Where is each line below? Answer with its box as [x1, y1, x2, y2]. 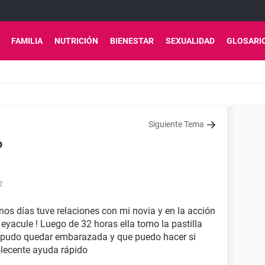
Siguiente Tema [148, 119, 204, 129]
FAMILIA [11, 36, 43, 46]
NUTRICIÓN [54, 36, 98, 46]
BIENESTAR [110, 36, 154, 46]
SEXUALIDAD [166, 36, 215, 46]
